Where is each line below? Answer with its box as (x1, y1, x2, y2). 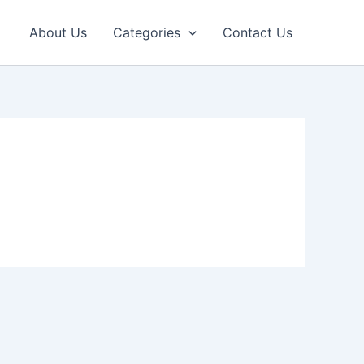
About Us (29, 24, 88, 41)
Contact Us (223, 24, 292, 41)
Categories (113, 24, 181, 41)
